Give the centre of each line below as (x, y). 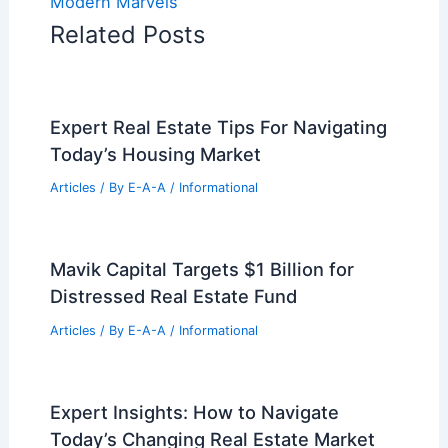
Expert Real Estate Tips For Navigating (218, 126)
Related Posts (127, 34)
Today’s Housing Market (155, 153)
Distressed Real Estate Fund (173, 296)
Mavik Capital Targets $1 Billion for (201, 269)
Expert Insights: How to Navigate (194, 412)
